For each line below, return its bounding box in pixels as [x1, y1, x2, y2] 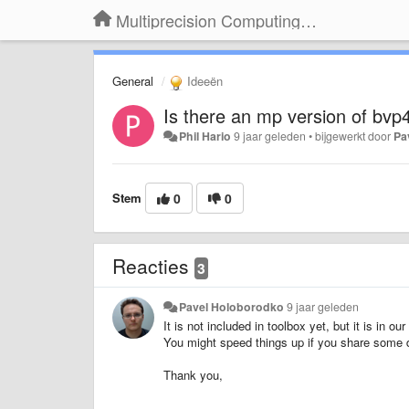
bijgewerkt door [315, 127, 394, 144]
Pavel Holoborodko [179, 298, 285, 315]
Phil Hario [179, 127, 232, 144]
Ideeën [184, 72, 223, 89]
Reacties [112, 251, 194, 279]
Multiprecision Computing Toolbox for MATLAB [300, 8, 317, 32]
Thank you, [163, 365, 223, 383]
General [112, 72, 153, 89]
